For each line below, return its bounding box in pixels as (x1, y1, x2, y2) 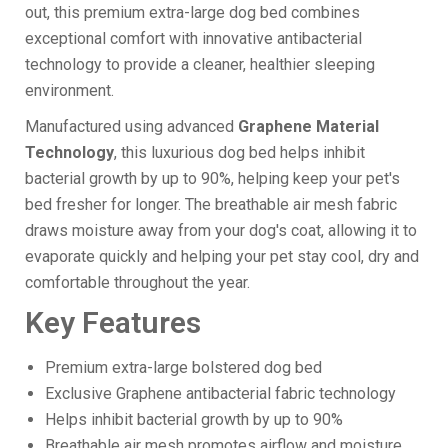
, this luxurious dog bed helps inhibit (114, 142, 365, 162)
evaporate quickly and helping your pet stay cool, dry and (25, 246, 419, 266)
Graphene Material (238, 116, 379, 136)
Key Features (25, 304, 201, 340)
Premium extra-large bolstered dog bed (45, 357, 322, 377)
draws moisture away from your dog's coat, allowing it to (25, 220, 417, 240)
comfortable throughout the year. (25, 272, 250, 292)
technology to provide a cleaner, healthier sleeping (25, 54, 375, 74)
